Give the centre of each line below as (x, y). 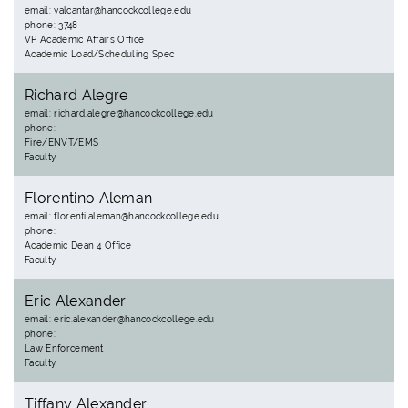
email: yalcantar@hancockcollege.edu (108, 10)
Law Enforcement (64, 348)
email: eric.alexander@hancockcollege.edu (120, 319)
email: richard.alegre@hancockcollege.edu (119, 113)
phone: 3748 (51, 25)
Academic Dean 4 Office (78, 245)
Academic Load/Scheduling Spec (100, 54)
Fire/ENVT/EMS (62, 143)
